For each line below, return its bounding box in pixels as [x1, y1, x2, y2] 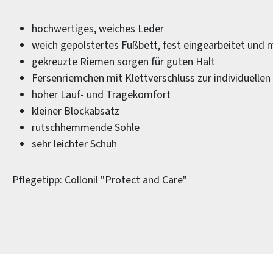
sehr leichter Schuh [32, 136, 117, 152]
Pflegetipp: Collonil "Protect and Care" [12, 172, 187, 188]
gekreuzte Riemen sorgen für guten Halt [32, 54, 215, 69]
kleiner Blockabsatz [32, 104, 119, 119]
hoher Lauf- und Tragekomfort [32, 87, 171, 102]
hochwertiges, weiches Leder [32, 21, 164, 37]
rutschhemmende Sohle [32, 120, 140, 135]
